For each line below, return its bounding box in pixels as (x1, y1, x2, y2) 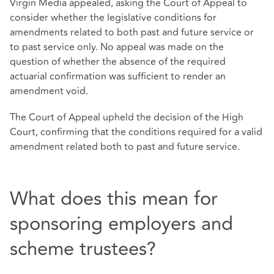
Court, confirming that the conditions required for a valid (10, 125, 262, 140)
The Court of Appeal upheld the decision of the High (10, 110, 243, 125)
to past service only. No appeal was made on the (10, 40, 224, 55)
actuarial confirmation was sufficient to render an (10, 69, 226, 84)
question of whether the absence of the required (10, 54, 226, 70)
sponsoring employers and (10, 209, 233, 239)
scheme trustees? (10, 234, 156, 264)
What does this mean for (10, 184, 218, 214)
